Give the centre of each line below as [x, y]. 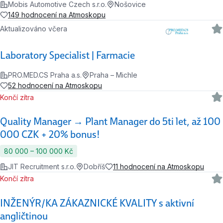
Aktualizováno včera [36, 29]
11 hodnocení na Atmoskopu [159, 167]
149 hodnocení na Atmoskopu [57, 15]
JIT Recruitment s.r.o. [42, 167]
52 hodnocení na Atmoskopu [55, 86]
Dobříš [94, 167]
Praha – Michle [113, 75]
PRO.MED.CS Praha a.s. [45, 75]
